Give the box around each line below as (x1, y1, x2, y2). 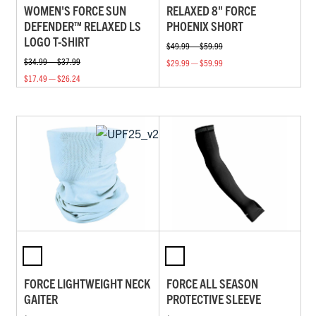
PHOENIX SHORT (166, 17, 243, 34)
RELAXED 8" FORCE (166, 1, 256, 18)
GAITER (24, 291, 58, 308)
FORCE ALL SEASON (166, 275, 258, 292)
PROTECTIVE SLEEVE (166, 291, 261, 308)
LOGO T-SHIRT (24, 32, 90, 49)
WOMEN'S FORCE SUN (24, 1, 126, 18)
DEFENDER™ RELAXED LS (24, 17, 141, 34)
